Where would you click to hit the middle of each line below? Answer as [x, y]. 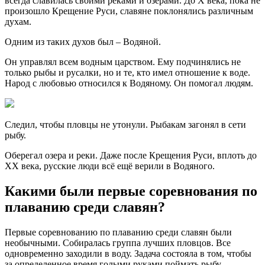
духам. [18, 22]
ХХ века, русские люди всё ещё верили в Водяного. [110, 166]
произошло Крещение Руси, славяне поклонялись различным [129, 11]
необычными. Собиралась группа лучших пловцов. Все [118, 243]
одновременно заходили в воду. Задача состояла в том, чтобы [128, 254]
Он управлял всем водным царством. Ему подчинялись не [123, 62]
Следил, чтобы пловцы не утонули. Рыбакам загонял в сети [125, 125]
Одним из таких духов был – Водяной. [83, 42]
